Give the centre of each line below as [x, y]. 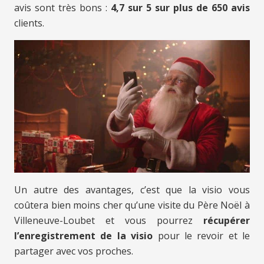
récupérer [227, 221]
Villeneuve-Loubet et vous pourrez [109, 221]
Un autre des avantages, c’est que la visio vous [132, 190]
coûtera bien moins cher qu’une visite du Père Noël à [132, 205]
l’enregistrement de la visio [84, 236]
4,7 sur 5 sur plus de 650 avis [180, 8]
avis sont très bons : [62, 8]
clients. [29, 23]
